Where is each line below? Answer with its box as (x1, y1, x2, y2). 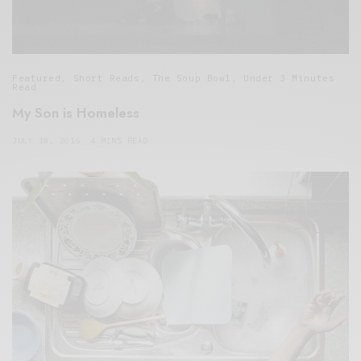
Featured (12, 73, 61, 85)
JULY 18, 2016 (12, 135, 81, 147)
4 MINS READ (90, 135, 148, 147)
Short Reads (73, 73, 140, 85)
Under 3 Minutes (243, 73, 335, 85)
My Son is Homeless (12, 103, 139, 123)
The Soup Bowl (151, 73, 231, 85)
